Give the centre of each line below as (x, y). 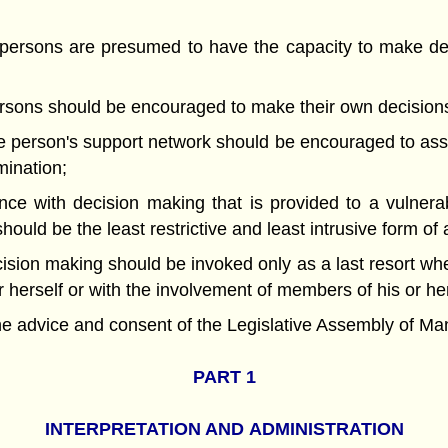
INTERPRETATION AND (144, 429)
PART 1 (224, 376)
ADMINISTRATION (326, 429)
